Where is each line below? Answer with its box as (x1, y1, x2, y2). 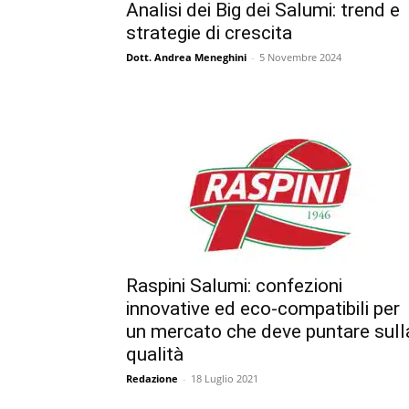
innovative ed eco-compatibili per (126, 297, 400, 320)
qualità (126, 342, 184, 365)
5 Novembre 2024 (259, 49, 341, 64)
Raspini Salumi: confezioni (126, 274, 342, 297)
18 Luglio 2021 (191, 371, 258, 385)
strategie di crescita (126, 21, 292, 44)
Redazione (126, 371, 178, 385)
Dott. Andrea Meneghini (126, 49, 246, 64)
